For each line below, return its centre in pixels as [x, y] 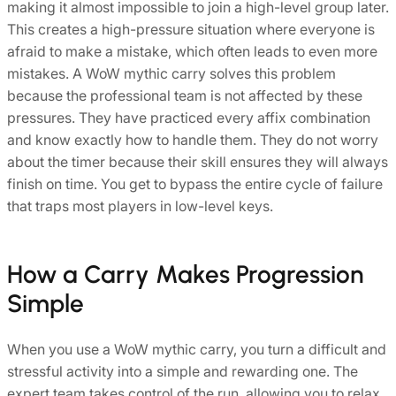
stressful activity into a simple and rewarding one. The [183, 372]
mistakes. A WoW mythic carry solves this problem [171, 73]
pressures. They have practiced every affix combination [189, 117]
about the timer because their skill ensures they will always [198, 161]
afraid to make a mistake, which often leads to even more [192, 51]
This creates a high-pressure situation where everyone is [191, 29]
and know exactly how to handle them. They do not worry [193, 139]
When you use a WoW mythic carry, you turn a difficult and [197, 350]
